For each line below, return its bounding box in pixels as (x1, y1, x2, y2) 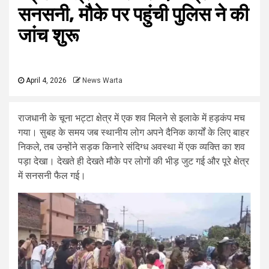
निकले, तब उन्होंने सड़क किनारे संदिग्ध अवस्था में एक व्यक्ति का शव (18, 141, 245, 153)
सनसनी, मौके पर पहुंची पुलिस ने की (18, 3, 249, 26)
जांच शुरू (18, 24, 79, 47)
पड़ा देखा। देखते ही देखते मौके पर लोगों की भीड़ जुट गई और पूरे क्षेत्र (18, 156, 249, 167)
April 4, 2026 (24, 76, 67, 85)
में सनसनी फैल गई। (18, 170, 86, 181)
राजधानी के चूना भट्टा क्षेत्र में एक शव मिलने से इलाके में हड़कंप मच (18, 112, 245, 124)
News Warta (82, 76, 122, 85)
